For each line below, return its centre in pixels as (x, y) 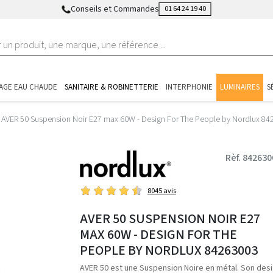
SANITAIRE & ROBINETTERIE (112, 87)
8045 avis (162, 191)
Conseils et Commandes (115, 9)
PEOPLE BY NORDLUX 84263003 (168, 251)
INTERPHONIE (189, 87)
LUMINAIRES (240, 87)
